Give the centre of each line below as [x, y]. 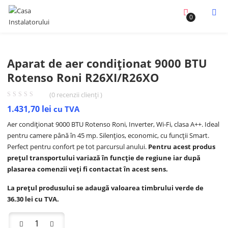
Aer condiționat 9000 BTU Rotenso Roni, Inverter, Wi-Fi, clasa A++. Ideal [113, 124]
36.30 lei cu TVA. [33, 199]
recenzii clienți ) [79, 95]
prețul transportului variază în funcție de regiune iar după [104, 158]
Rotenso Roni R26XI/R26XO [83, 77]
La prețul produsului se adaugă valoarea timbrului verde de [106, 188]
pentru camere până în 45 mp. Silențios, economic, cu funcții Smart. [108, 135]
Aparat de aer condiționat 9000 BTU [107, 63]
